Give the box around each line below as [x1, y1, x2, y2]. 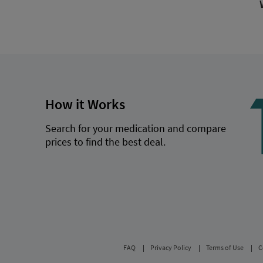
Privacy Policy [150, 242, 191, 252]
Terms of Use [206, 242, 244, 252]
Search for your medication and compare [45, 122, 226, 136]
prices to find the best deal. [45, 135, 166, 149]
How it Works [45, 95, 125, 113]
